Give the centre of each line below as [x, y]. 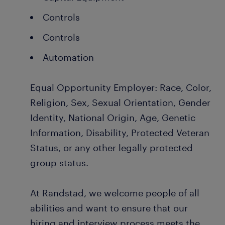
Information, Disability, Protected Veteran [120, 133]
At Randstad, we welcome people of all [115, 193]
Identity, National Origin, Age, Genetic [113, 118]
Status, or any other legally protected [111, 148]
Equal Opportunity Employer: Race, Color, [121, 87]
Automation [68, 57]
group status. [59, 163]
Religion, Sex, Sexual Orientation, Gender [120, 102]
